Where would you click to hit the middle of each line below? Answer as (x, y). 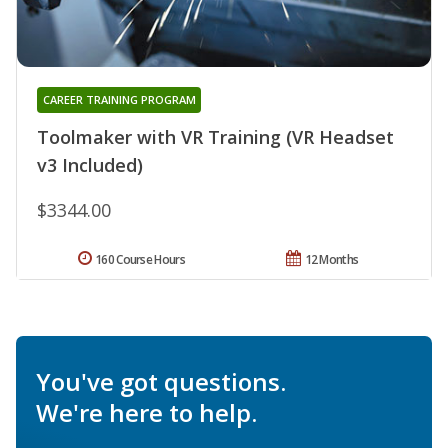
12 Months (331, 260)
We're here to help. (146, 413)
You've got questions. (161, 382)
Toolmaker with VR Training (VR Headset (215, 137)
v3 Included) (90, 165)
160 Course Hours (140, 260)
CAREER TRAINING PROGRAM (119, 100)
